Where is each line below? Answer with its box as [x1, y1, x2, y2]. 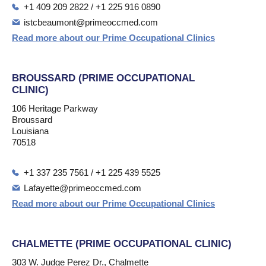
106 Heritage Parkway [12, 103, 98, 113]
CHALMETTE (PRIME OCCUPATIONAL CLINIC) [12, 238, 232, 249]
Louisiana [12, 126, 49, 136]
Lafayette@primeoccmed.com [24, 183, 141, 193]
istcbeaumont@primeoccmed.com [24, 17, 158, 27]
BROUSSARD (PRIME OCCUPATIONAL [12, 72, 195, 84]
